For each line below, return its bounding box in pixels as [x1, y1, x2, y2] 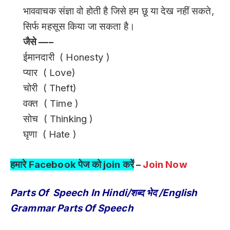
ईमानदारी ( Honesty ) [23, 51, 110, 64]
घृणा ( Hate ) [23, 128, 76, 141]
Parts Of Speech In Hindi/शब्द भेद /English [10, 186, 198, 199]
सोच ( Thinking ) [23, 113, 93, 125]
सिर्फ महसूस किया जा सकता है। [23, 21, 136, 33]
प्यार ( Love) [23, 67, 75, 79]
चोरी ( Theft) [23, 82, 76, 94]
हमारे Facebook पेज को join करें [10, 158, 134, 170]
